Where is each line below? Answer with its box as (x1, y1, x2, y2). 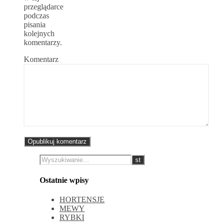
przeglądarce (24, 2, 63, 11)
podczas (24, 11, 49, 20)
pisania (24, 20, 46, 29)
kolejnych (24, 29, 55, 38)
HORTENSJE (59, 195, 105, 204)
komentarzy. (24, 38, 62, 47)
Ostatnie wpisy (40, 175, 89, 184)
